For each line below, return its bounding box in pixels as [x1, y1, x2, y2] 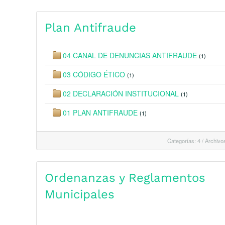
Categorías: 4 [167, 137, 200, 145]
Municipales [45, 187, 115, 201]
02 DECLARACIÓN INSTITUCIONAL [63, 88, 179, 98]
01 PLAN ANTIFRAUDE [63, 107, 138, 118]
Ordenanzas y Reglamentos [45, 171, 205, 185]
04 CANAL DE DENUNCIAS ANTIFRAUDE [63, 50, 197, 60]
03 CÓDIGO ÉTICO [63, 69, 125, 79]
